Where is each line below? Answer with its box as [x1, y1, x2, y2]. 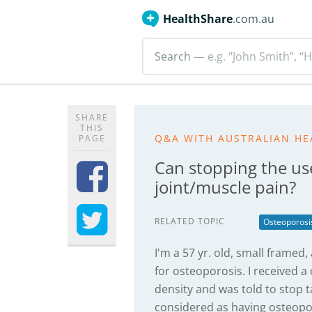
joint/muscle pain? [155, 175, 296, 198]
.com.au [233, 11, 274, 26]
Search [155, 49, 191, 64]
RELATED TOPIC [155, 215, 225, 227]
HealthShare [163, 11, 233, 26]
